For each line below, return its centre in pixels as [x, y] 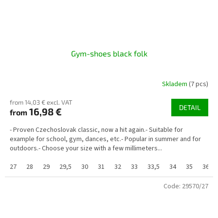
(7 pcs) [199, 84]
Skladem [175, 84]
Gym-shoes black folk [109, 54]
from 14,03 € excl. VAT [41, 102]
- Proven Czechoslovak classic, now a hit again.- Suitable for [96, 130]
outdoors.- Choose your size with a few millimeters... [86, 149]
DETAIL [190, 108]
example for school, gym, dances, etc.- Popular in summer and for [105, 139]
